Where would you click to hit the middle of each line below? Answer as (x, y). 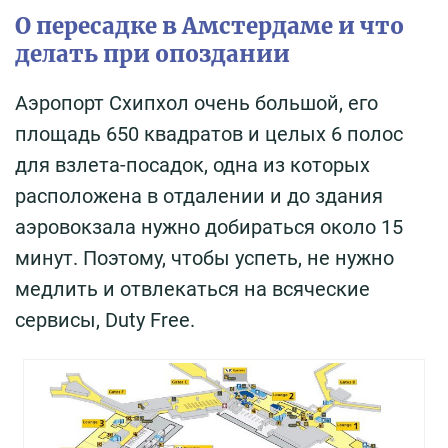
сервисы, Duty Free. (105, 319)
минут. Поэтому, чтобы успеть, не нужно (204, 257)
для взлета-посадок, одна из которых (192, 164)
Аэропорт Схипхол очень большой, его (196, 102)
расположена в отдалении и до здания (199, 195)
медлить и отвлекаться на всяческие (192, 288)
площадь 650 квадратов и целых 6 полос (209, 133)
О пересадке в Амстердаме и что (209, 25)
